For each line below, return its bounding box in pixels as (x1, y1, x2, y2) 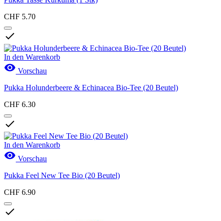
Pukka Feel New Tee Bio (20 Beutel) (4, 171, 120, 180)
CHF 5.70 (4, 12, 36, 21)
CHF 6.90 (4, 187, 36, 196)
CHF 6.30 (4, 100, 36, 109)
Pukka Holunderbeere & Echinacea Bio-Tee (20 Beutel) (4, 83, 178, 92)
